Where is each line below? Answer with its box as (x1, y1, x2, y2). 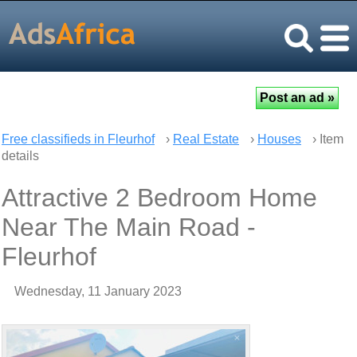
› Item (309, 132, 343, 146)
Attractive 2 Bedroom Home (2, 183, 317, 212)
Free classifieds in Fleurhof (2, 132, 155, 146)
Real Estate (173, 132, 239, 146)
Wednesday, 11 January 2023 (14, 284, 182, 298)
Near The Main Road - (2, 213, 256, 241)
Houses (257, 132, 301, 146)
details (2, 149, 39, 163)
